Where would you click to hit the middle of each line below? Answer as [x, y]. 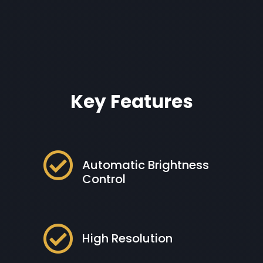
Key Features [131, 102]
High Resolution [128, 238]
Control [104, 179]
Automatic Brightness [146, 165]
